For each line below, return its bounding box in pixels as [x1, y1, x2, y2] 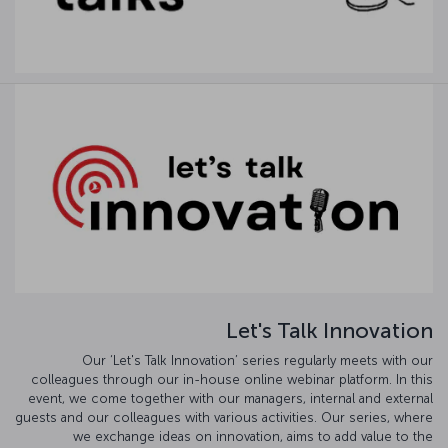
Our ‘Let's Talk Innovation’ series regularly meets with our [82, 352, 433, 368]
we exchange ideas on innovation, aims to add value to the [73, 428, 433, 444]
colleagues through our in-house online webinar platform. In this [31, 371, 433, 387]
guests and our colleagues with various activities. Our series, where [15, 409, 433, 425]
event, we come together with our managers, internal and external [28, 390, 433, 406]
